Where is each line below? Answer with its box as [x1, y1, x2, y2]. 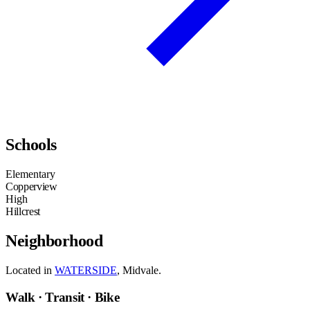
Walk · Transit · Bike [6, 289, 120, 304]
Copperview [6, 181, 57, 193]
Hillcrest [6, 206, 41, 218]
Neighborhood [6, 232, 103, 250]
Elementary [6, 168, 55, 181]
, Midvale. [117, 264, 161, 277]
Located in [6, 264, 55, 277]
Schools [6, 136, 57, 154]
